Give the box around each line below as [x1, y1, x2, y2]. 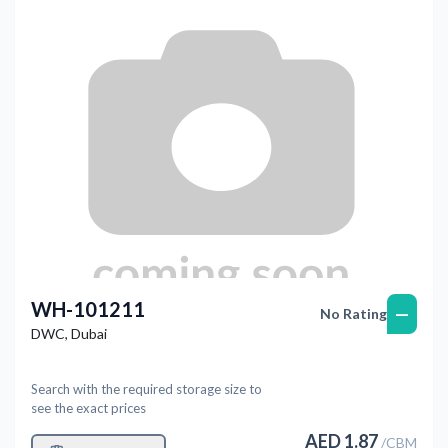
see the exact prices [31, 399, 146, 416]
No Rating [320, 304, 387, 322]
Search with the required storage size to [31, 380, 262, 397]
